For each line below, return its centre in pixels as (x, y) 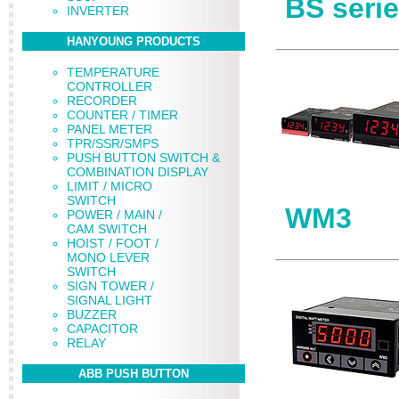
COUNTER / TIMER (122, 115)
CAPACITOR (102, 329)
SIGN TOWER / (110, 286)
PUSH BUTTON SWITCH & (143, 158)
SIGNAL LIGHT (110, 300)
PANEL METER (110, 129)
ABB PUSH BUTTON (134, 374)
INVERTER (98, 11)
